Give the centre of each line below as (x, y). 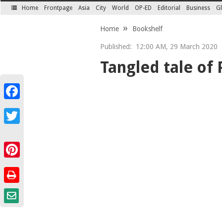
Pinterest (18, 162)
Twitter (15, 128)
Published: (116, 47)
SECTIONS (28, 14)
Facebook (18, 103)
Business (198, 8)
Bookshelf (147, 29)
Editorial (169, 8)
